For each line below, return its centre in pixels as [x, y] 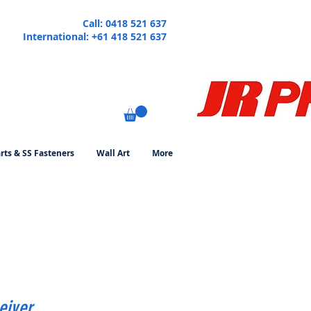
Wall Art [113, 153]
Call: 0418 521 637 [125, 23]
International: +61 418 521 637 [95, 36]
